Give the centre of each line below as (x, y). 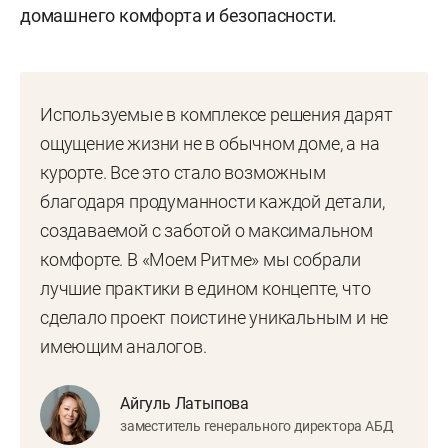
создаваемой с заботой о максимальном (206, 230)
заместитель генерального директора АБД (257, 426)
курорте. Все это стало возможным (183, 172)
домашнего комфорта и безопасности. (179, 15)
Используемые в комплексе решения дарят (216, 114)
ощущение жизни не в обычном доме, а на (210, 143)
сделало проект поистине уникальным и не (214, 317)
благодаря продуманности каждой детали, (212, 201)
